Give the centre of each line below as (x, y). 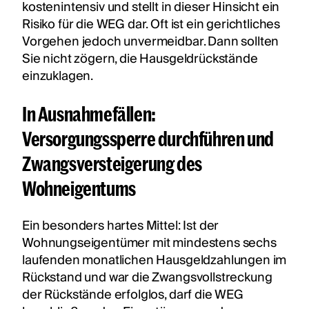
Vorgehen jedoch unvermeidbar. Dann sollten (151, 41)
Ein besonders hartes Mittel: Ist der (121, 226)
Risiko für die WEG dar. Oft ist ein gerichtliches (151, 24)
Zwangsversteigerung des (112, 163)
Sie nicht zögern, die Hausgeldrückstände (140, 59)
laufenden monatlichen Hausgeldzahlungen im (154, 260)
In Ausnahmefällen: (89, 113)
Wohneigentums (80, 188)
